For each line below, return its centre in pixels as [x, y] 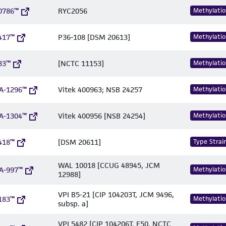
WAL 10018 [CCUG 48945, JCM [109, 165]
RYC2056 [73, 11]
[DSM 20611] [79, 142]
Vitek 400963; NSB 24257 [100, 90]
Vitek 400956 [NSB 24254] [102, 116]
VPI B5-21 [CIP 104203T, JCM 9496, [116, 194]
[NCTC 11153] [81, 63]
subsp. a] [73, 204]
